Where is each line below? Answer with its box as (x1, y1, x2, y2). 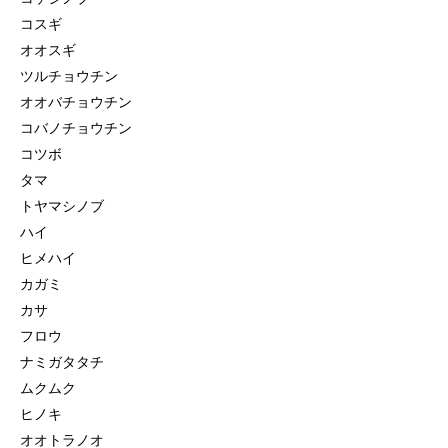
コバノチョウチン (20, 119, 132, 137)
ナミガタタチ (20, 353, 104, 371)
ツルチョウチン (20, 67, 118, 85)
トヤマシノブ (20, 197, 104, 215)
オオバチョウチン (20, 93, 132, 111)
